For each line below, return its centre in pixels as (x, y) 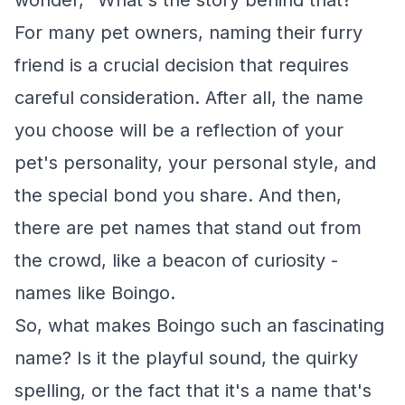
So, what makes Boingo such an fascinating (199, 325)
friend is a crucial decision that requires (182, 65)
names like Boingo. (95, 293)
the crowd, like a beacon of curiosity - (176, 260)
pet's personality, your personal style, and (195, 163)
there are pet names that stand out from (188, 228)
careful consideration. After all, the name (189, 98)
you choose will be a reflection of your (179, 130)
